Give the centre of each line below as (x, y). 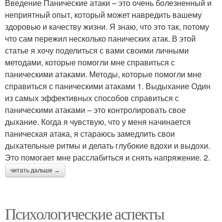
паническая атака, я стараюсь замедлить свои (90, 134)
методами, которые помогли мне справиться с (90, 62)
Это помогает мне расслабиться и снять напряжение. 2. (108, 158)
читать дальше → (35, 171)
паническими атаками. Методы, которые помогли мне (103, 74)
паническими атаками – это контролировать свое (95, 110)
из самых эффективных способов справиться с (92, 98)
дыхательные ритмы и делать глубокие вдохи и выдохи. (108, 146)
